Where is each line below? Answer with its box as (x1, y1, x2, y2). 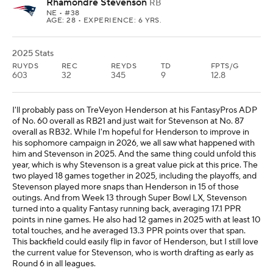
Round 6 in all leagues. (12, 258, 96, 269)
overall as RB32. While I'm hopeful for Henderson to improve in (12, 127, 249, 138)
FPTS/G (211, 62, 239, 71)
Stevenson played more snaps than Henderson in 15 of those (12, 182, 239, 193)
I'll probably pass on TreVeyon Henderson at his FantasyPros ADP (12, 105, 257, 116)
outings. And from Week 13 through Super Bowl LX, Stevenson (12, 193, 247, 204)
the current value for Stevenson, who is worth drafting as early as (12, 247, 253, 258)
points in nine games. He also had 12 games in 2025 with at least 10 (12, 214, 260, 225)
